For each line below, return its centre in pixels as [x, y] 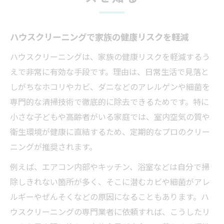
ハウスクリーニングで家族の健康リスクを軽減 [99, 37]
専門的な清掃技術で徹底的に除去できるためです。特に [109, 101]
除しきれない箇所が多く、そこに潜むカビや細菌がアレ [110, 181]
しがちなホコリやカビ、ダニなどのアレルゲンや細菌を [110, 86]
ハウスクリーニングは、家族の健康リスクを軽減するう [110, 56]
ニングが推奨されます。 [53, 146]
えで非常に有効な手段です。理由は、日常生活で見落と [109, 71]
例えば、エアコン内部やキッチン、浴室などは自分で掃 [110, 166]
